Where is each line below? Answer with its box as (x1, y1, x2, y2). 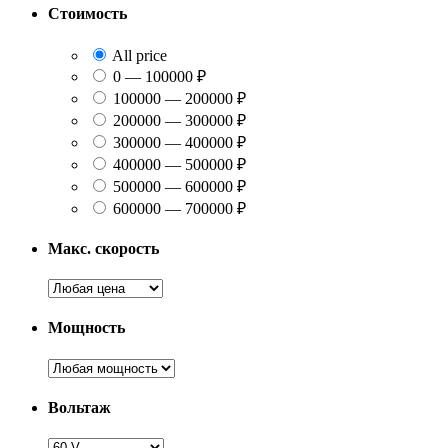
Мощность (48, 319, 125, 337)
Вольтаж (48, 398, 111, 416)
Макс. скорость (48, 239, 159, 257)
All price (109, 46, 167, 64)
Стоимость (48, 5, 127, 23)
